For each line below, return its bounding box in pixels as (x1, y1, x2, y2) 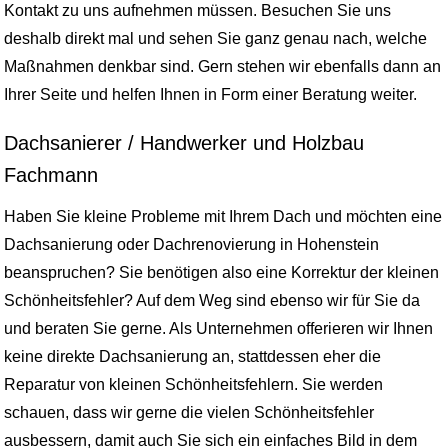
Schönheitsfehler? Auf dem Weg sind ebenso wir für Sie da (4, 292, 420, 310)
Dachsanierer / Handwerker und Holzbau (4, 132, 364, 155)
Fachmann (4, 164, 98, 187)
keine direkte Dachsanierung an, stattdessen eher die (4, 348, 381, 366)
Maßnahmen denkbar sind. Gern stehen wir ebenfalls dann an (4, 58, 441, 76)
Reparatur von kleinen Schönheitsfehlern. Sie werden (4, 376, 383, 394)
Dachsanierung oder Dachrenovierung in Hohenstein (4, 236, 379, 254)
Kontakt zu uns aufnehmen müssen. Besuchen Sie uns (4, 2, 391, 20)
